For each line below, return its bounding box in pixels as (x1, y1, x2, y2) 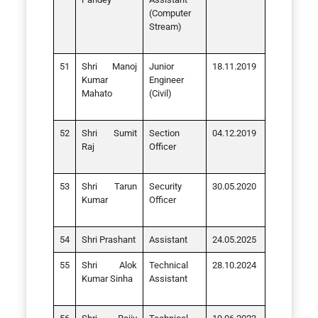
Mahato (81, 88, 112, 99)
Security (148, 181, 182, 192)
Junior (148, 61, 174, 72)
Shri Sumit (81, 128, 137, 138)
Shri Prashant (81, 234, 136, 245)
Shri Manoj (81, 61, 137, 72)
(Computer (148, 8, 191, 18)
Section (148, 128, 180, 138)
